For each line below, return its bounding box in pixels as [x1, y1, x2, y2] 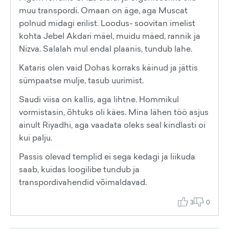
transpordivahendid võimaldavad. [19, 176, 147, 188]
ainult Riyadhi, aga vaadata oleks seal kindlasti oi [19, 119, 205, 130]
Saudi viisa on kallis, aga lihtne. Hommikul [19, 94, 179, 105]
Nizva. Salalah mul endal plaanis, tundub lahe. [19, 43, 192, 54]
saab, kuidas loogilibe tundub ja [19, 164, 140, 175]
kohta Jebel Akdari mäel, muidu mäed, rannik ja [19, 30, 200, 41]
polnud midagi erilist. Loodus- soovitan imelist [19, 17, 195, 29]
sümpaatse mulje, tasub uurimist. [19, 75, 144, 86]
